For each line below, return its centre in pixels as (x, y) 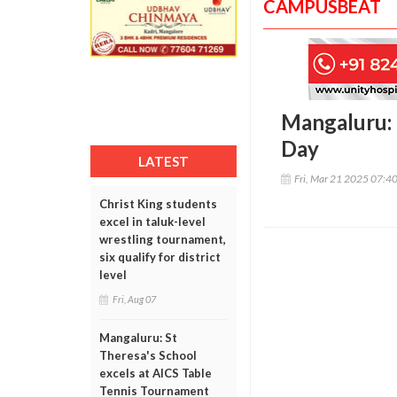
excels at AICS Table (156, 373)
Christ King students (158, 204)
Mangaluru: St (138, 338)
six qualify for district (160, 257)
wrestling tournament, (163, 239)
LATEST (163, 161)
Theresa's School (148, 355)
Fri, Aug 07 (134, 299)
